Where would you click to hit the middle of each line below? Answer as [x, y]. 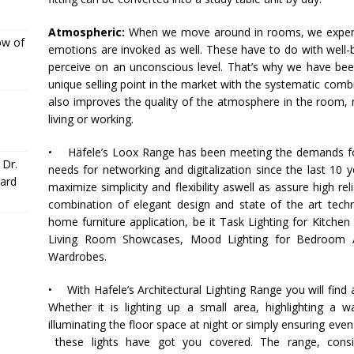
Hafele [110, 290]
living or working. [90, 119]
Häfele [84, 152]
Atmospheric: [86, 32]
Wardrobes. [77, 256]
